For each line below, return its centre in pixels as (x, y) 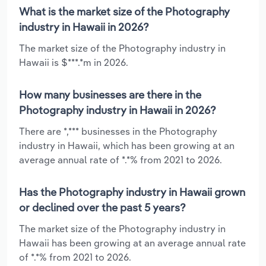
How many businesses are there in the (110, 94)
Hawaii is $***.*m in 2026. (74, 62)
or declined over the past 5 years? (102, 207)
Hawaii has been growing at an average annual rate (132, 243)
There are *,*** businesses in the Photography (118, 131)
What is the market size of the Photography (124, 11)
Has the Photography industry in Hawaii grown (132, 192)
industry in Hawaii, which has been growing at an (127, 145)
